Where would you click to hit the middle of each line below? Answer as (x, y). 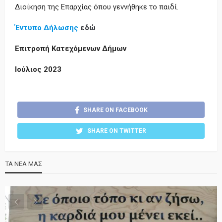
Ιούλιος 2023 (38, 69)
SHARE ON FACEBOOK (115, 110)
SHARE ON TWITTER (117, 131)
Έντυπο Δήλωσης (47, 28)
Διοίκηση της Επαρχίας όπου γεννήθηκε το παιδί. (97, 7)
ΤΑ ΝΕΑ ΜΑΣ (24, 164)
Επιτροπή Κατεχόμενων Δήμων (71, 48)
